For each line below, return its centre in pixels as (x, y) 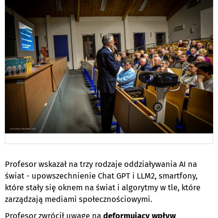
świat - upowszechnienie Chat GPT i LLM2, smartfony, (101, 176)
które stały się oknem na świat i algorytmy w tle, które (103, 187)
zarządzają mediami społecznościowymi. (79, 199)
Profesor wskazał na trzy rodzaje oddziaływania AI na (101, 164)
